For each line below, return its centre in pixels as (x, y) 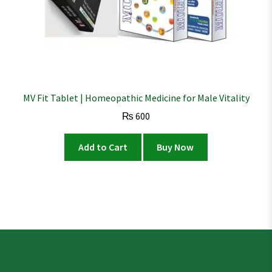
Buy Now (175, 147)
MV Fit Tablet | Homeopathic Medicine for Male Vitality (136, 97)
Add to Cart (103, 147)
